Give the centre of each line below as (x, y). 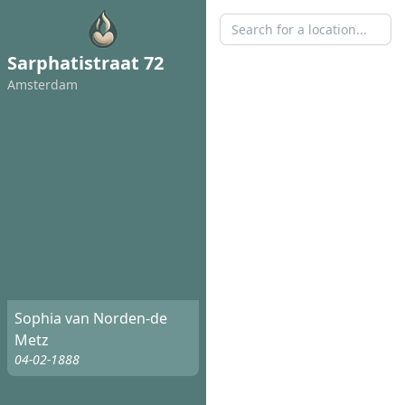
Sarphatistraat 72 (85, 63)
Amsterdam (42, 85)
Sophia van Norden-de (91, 319)
